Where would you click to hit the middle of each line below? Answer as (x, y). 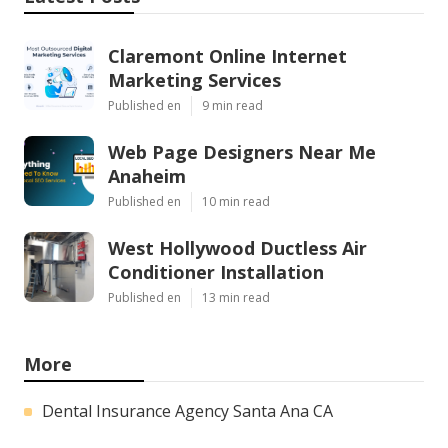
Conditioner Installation (216, 271)
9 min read (232, 105)
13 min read (236, 297)
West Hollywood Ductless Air (237, 247)
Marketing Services (194, 79)
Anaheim (147, 175)
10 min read (236, 201)
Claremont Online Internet (227, 55)
